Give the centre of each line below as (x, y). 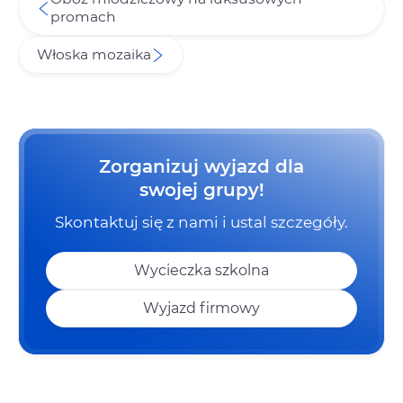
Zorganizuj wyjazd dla (201, 167)
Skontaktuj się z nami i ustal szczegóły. (201, 223)
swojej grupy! (201, 190)
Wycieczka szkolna (201, 271)
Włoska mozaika (94, 55)
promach (83, 17)
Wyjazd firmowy (201, 309)
